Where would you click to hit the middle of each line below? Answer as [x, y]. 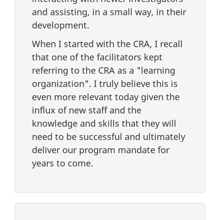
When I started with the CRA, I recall [107, 44]
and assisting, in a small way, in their [109, 12]
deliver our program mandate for [101, 150]
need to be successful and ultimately [109, 137]
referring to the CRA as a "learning [104, 70]
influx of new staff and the [87, 110]
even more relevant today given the [106, 97]
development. [61, 25]
